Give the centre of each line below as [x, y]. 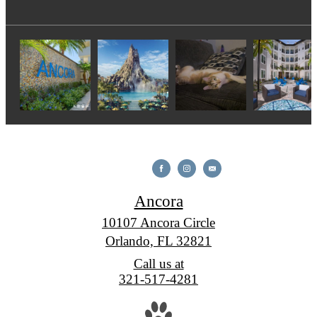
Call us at [158, 264]
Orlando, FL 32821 [158, 241]
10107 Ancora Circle [158, 223]
